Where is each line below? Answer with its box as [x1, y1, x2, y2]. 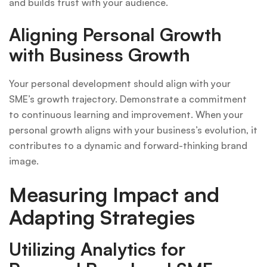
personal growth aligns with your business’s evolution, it [9, 123, 257, 136]
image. [9, 154, 39, 167]
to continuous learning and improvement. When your [9, 108, 243, 120]
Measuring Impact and [9, 181, 219, 207]
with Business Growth [9, 43, 190, 66]
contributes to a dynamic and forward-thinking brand [9, 139, 247, 151]
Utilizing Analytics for [9, 237, 185, 260]
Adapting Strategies [9, 204, 195, 229]
